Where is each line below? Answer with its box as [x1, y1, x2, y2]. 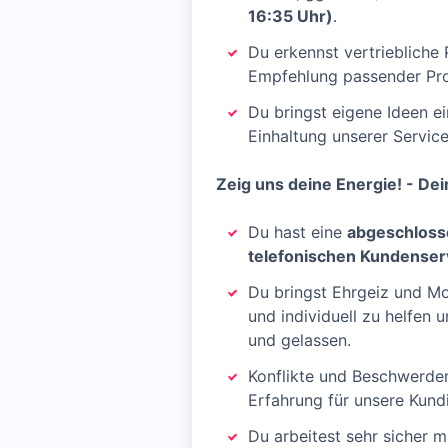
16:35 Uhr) [248, 6, 333, 26]
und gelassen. [248, 330, 351, 350]
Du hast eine [248, 222, 347, 242]
